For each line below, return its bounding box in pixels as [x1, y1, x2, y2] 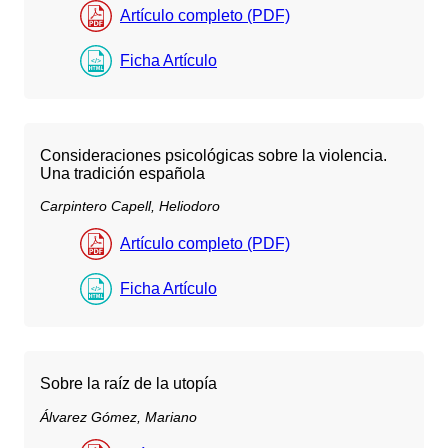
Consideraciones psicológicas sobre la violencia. [40, 146, 387, 164]
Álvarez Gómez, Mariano [40, 408, 197, 425]
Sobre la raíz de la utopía [40, 375, 217, 393]
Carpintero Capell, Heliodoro [40, 198, 220, 215]
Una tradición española [40, 164, 205, 182]
